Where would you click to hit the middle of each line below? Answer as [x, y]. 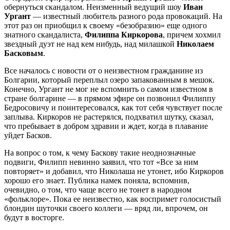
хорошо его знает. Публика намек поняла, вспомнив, [97, 180]
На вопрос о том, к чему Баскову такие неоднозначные [100, 152]
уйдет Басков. [28, 135]
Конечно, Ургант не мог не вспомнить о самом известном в [109, 89]
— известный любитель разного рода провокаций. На [127, 16]
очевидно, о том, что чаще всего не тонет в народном [98, 189]
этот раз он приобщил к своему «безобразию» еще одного [106, 25]
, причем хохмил [192, 34]
